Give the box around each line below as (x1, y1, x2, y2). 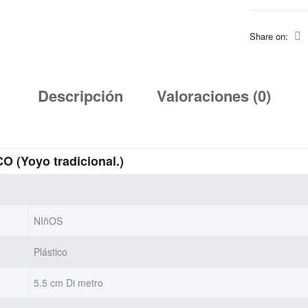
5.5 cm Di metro (34, 275, 104, 289)
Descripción (37, 84, 123, 107)
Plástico (34, 244, 68, 258)
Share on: (249, 30, 291, 43)
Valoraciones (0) (156, 84, 271, 107)
